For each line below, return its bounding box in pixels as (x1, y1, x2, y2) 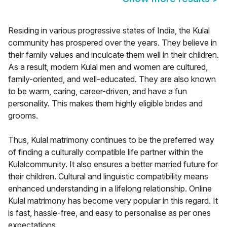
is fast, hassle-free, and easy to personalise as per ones (8, 208, 211, 218)
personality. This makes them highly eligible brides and (8, 98, 203, 109)
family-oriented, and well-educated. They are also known (8, 74, 216, 85)
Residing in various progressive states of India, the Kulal (8, 25, 210, 36)
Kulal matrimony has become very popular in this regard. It (8, 196, 218, 206)
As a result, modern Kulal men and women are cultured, (8, 62, 208, 72)
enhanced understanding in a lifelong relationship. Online (8, 183, 212, 194)
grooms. (8, 110, 38, 121)
